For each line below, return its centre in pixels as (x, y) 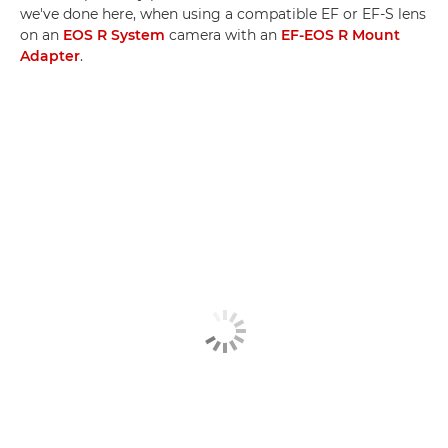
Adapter (50, 56)
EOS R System (114, 35)
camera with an (223, 35)
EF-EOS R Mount (340, 35)
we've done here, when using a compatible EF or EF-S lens (223, 14)
